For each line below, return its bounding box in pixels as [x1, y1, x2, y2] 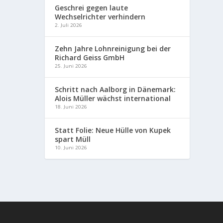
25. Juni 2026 [55, 62, 88, 69]
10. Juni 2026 [55, 144, 88, 151]
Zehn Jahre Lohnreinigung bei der [55, 43, 171, 53]
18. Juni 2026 [55, 103, 88, 110]
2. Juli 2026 [55, 21, 83, 28]
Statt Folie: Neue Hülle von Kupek [55, 125, 171, 135]
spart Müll [55, 134, 91, 144]
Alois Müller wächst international [55, 93, 171, 103]
